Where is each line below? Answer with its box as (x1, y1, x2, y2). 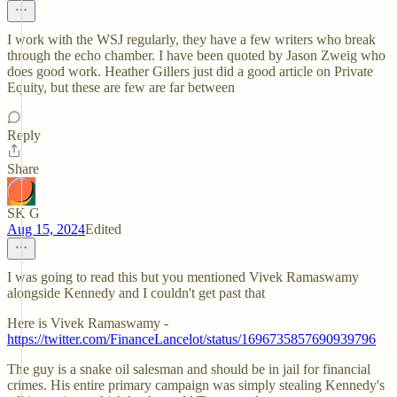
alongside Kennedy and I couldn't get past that (7, 285, 265, 300)
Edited (85, 222, 121, 237)
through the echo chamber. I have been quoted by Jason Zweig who (7, 48, 385, 63)
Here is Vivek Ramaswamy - (7, 315, 168, 331)
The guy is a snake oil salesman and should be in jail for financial (7, 362, 370, 377)
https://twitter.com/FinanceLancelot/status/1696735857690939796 (7, 331, 376, 346)
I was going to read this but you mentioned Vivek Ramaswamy (7, 269, 359, 284)
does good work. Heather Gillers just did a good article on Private (7, 64, 373, 79)
